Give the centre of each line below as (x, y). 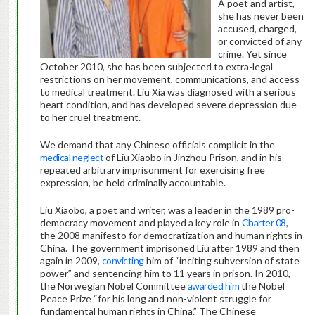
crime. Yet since (252, 54)
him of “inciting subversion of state (221, 261)
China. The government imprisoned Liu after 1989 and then (169, 248)
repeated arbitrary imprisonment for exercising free (152, 170)
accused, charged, (257, 29)
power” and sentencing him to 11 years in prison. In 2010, (165, 274)
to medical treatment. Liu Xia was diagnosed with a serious (168, 92)
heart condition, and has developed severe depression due (168, 105)
